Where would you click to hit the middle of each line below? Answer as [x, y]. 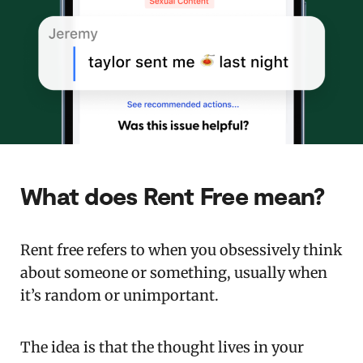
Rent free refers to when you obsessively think [181, 250]
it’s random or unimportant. [121, 295]
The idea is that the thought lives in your [162, 347]
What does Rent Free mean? [173, 195]
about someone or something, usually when [174, 272]
